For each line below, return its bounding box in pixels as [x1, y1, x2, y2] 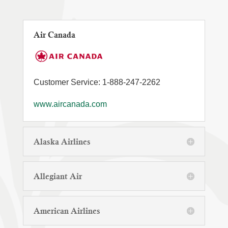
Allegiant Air [33, 171, 82, 181]
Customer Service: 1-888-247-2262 [33, 78, 160, 87]
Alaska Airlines [33, 136, 91, 147]
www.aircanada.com [33, 100, 107, 108]
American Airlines [33, 206, 100, 216]
